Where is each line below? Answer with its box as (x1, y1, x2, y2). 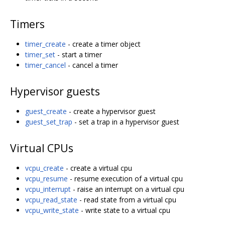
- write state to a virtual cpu (79, 205, 170, 215)
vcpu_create (25, 163, 64, 173)
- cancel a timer (66, 60, 118, 70)
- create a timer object (66, 39, 141, 49)
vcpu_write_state (25, 205, 79, 215)
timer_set (25, 50, 55, 60)
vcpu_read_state (25, 195, 77, 205)
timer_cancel (25, 60, 66, 70)
